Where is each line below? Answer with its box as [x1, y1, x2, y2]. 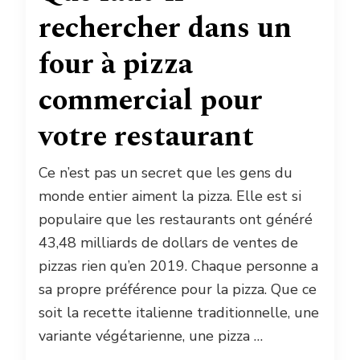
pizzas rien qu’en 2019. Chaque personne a [39, 256, 318, 276]
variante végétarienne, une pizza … [39, 325, 263, 346]
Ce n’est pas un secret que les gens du [39, 162, 292, 182]
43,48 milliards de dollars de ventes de [39, 232, 298, 252]
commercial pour [39, 78, 263, 123]
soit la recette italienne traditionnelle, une [39, 302, 319, 322]
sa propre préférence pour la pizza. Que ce [39, 279, 317, 299]
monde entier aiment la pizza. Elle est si [39, 186, 301, 206]
